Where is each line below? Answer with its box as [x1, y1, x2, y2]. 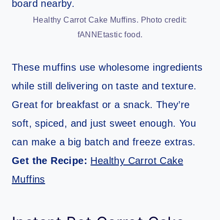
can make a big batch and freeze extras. [12, 136, 196, 147]
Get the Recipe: [12, 155, 91, 166]
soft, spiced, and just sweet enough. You [12, 117, 196, 129]
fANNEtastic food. [77, 30, 143, 39]
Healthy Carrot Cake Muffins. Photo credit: [33, 15, 187, 24]
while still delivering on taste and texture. [12, 80, 197, 91]
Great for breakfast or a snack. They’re [12, 99, 190, 110]
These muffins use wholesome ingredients [12, 61, 203, 73]
